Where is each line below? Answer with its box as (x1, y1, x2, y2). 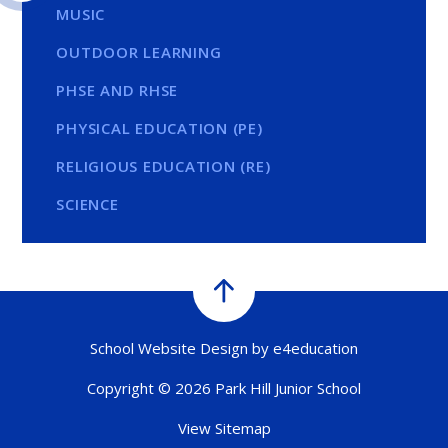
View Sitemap (177, 418, 271, 439)
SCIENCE (56, 194, 119, 215)
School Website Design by (90, 338, 273, 359)
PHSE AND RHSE (56, 80, 179, 101)
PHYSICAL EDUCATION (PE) (56, 118, 263, 139)
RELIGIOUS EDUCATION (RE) (56, 156, 271, 177)
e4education (273, 338, 358, 359)
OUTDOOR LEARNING (56, 42, 222, 63)
